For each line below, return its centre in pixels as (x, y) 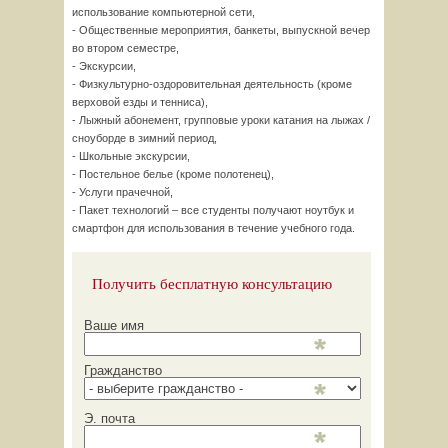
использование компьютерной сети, (163, 12)
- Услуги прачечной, (122, 192)
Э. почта (109, 418)
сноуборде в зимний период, (144, 138)
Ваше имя (114, 325)
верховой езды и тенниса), (140, 102)
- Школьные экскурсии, (131, 156)
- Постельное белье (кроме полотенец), (173, 174)
